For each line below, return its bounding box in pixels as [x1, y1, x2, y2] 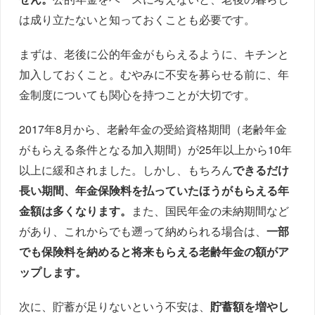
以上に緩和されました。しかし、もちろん [19, 161, 233, 178]
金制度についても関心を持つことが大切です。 [19, 86, 256, 103]
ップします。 [19, 263, 87, 280]
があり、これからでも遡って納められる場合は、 [19, 222, 267, 239]
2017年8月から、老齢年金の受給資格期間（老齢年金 [19, 120, 288, 137]
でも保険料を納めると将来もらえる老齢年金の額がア [19, 243, 290, 259]
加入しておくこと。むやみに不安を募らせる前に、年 [19, 65, 290, 82]
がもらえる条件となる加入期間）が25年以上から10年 [19, 141, 292, 157]
